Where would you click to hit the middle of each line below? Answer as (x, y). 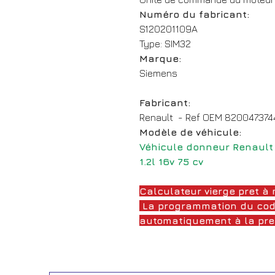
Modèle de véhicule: (190, 132)
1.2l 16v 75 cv (171, 161)
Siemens (158, 73)
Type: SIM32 (165, 43)
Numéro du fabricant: (194, 14)
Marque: (160, 58)
